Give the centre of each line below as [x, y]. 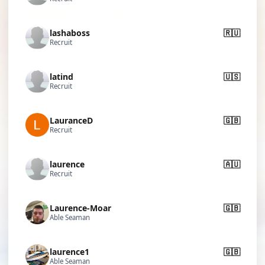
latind [62, 76]
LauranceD [71, 120]
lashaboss [70, 33]
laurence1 [70, 251]
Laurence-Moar [80, 208]
